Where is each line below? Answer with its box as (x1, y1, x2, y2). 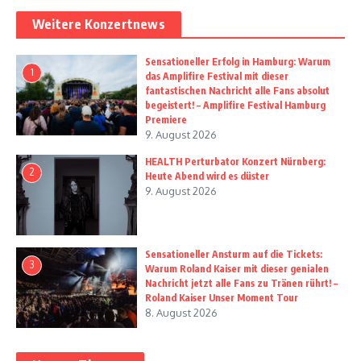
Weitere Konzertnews (32, 15, 165, 32)
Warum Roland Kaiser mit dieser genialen (145, 262, 329, 275)
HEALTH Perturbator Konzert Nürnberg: (145, 155, 326, 168)
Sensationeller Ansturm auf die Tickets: (145, 247, 322, 260)
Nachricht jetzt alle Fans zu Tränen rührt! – (145, 276, 338, 289)
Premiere (145, 113, 187, 126)
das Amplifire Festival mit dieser (145, 69, 288, 82)
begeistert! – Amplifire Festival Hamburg (145, 98, 326, 111)
